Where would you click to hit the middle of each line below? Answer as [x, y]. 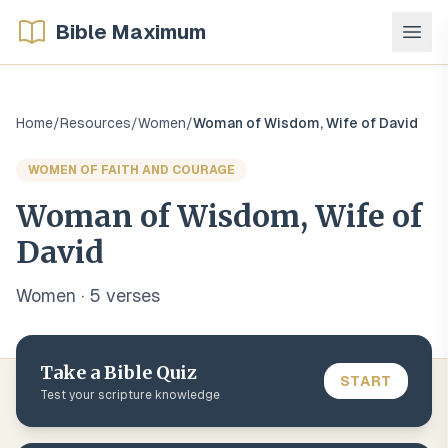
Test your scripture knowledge [130, 395]
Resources [95, 123]
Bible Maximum [131, 32]
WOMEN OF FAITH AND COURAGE [131, 170]
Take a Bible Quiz [118, 372]
